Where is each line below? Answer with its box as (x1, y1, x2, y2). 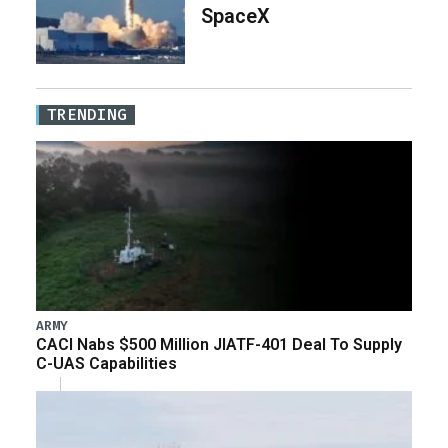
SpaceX (201, 3, 271, 28)
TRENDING (47, 104, 127, 126)
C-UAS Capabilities (36, 353, 177, 373)
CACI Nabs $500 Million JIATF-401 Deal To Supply (36, 334, 402, 354)
